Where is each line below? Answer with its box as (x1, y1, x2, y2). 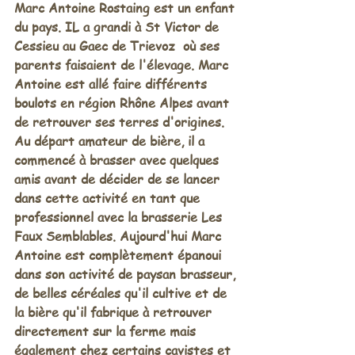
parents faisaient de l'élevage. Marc (14, 56, 232, 74)
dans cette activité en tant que (14, 189, 204, 207)
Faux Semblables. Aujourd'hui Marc (14, 227, 225, 245)
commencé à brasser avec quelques (14, 151, 223, 169)
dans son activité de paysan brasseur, (14, 265, 239, 283)
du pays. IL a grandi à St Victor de (14, 18, 223, 36)
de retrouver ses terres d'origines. (14, 113, 228, 131)
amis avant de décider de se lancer (14, 170, 223, 188)
